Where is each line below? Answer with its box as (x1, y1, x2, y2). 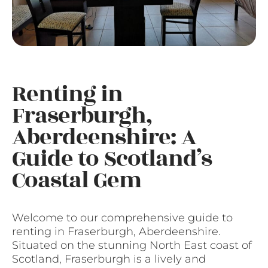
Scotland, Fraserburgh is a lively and (12, 252, 206, 266)
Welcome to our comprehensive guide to (12, 211, 233, 225)
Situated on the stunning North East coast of (12, 239, 252, 252)
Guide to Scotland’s (12, 142, 212, 176)
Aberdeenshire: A (12, 120, 196, 155)
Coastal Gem (12, 163, 141, 198)
